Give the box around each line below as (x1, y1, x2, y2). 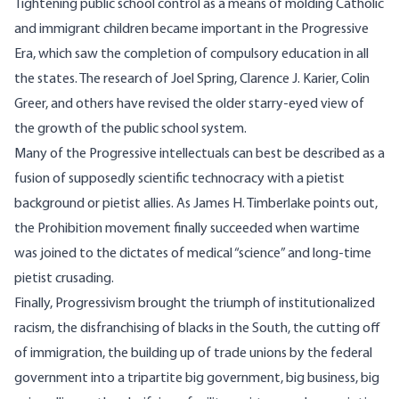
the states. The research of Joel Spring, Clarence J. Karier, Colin (14, 72, 370, 87)
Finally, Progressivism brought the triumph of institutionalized (14, 297, 375, 312)
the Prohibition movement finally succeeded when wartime (14, 222, 360, 237)
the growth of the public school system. (14, 122, 247, 137)
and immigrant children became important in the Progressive (14, 22, 369, 37)
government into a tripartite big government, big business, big (14, 371, 379, 387)
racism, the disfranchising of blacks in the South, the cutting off (14, 322, 380, 337)
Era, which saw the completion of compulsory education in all (14, 47, 369, 62)
